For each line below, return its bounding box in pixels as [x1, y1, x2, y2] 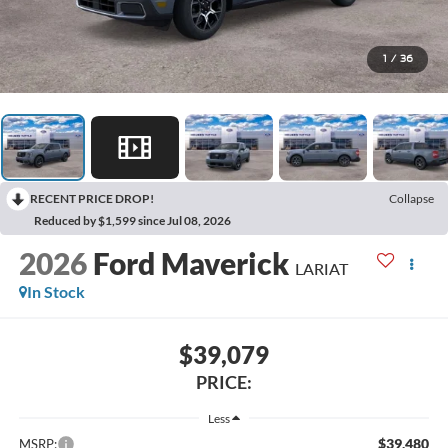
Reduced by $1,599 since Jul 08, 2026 [34, 212, 231, 228]
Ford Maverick [92, 245, 289, 282]
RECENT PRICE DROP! [30, 190, 154, 206]
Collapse [389, 190, 434, 206]
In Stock [26, 282, 85, 302]
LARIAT [294, 259, 348, 279]
